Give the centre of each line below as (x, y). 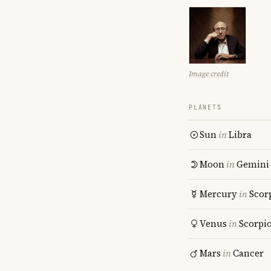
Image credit (209, 74)
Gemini (253, 164)
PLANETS (205, 107)
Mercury (218, 194)
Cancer (248, 253)
